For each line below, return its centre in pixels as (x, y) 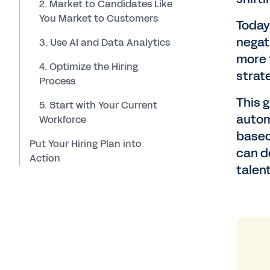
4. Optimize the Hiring (89, 66)
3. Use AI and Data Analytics (105, 42)
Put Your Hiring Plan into (86, 143)
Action (45, 158)
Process (57, 81)
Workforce (63, 119)
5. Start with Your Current (98, 105)
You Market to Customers (99, 18)
